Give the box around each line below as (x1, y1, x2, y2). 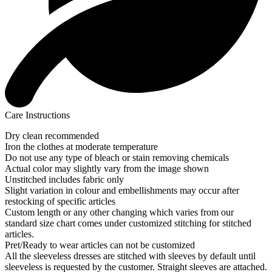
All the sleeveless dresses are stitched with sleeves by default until (5, 251, 256, 262)
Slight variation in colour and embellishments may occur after (5, 185, 239, 196)
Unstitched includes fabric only (5, 174, 124, 185)
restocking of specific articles (5, 196, 115, 207)
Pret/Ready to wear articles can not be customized (5, 240, 195, 251)
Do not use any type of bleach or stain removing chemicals (5, 152, 229, 163)
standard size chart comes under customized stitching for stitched (5, 218, 251, 229)
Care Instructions (5, 110, 70, 121)
